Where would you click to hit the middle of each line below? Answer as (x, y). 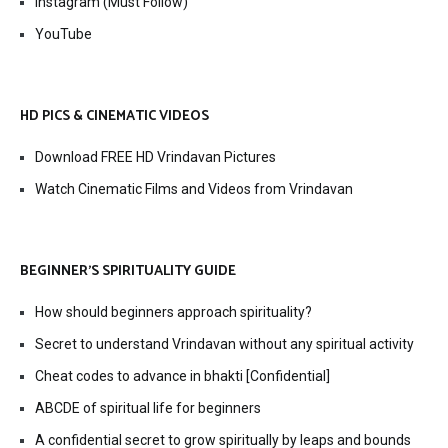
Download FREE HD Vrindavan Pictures (155, 157)
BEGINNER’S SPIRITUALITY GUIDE (128, 272)
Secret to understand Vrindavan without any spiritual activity (224, 344)
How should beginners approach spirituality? (173, 312)
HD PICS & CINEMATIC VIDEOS (114, 117)
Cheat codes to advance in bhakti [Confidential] (182, 376)
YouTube (63, 34)
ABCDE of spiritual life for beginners (148, 408)
